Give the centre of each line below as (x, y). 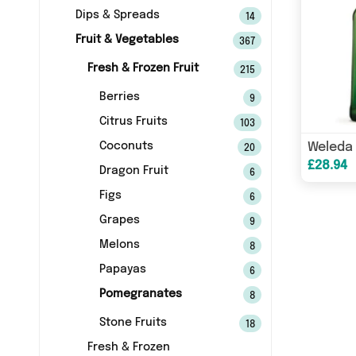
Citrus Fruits (133, 122)
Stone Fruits (133, 323)
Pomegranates (140, 294)
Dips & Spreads (117, 15)
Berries (119, 97)
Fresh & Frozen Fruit (143, 68)
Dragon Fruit (133, 171)
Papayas (122, 269)
